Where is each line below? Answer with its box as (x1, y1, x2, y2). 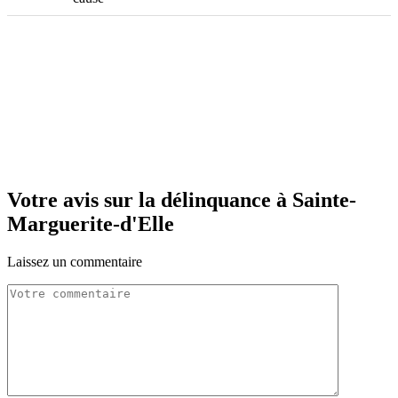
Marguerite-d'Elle (7, 212, 174, 236)
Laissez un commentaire (7, 254, 142, 270)
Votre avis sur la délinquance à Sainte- (7, 188, 356, 212)
